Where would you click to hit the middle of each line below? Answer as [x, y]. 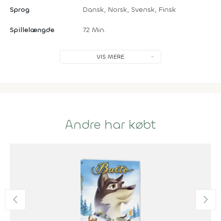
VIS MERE [110, 56]
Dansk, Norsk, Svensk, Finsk [129, 9]
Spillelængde [32, 30]
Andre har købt [110, 125]
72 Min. [94, 30]
